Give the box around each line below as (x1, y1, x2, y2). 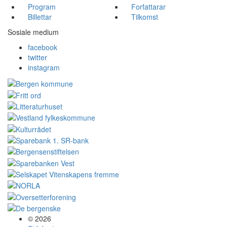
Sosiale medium (8, 27, 59, 37)
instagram (28, 62, 60, 72)
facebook (28, 42, 57, 52)
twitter (28, 52, 47, 62)
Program (28, 2, 56, 12)
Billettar (28, 12, 52, 22)
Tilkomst (131, 12, 158, 22)
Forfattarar (131, 2, 166, 12)
